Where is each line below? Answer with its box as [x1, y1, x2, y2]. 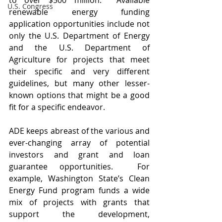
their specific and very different [9, 66, 150, 77]
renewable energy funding [9, 6, 150, 17]
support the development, [9, 209, 150, 220]
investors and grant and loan [9, 149, 150, 160]
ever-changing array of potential [9, 137, 150, 148]
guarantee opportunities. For [9, 161, 150, 172]
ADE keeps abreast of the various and [9, 125, 150, 136]
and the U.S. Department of [9, 42, 150, 53]
